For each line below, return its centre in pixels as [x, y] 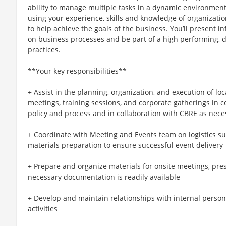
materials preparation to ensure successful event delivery [125, 145]
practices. [44, 49]
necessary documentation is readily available [104, 177]
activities [43, 208]
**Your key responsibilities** [77, 71]
